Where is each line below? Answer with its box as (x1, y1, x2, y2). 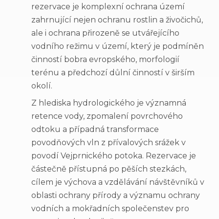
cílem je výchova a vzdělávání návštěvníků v (31, 177, 204, 187)
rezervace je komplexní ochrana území (31, 1, 185, 11)
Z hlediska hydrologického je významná (31, 98, 186, 108)
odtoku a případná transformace (31, 124, 159, 134)
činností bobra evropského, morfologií (31, 54, 179, 64)
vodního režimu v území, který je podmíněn (31, 41, 204, 51)
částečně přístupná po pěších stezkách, (31, 164, 186, 174)
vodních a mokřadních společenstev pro (31, 203, 189, 213)
